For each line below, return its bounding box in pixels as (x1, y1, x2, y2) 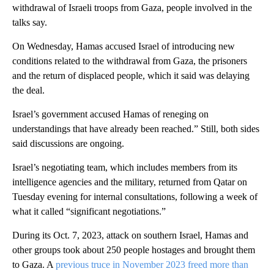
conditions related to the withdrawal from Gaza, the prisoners (12, 55, 247, 66)
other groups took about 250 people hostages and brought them (12, 244, 255, 255)
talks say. (12, 17, 47, 28)
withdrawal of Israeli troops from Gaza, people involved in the (12, 2, 252, 13)
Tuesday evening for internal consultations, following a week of (12, 191, 257, 202)
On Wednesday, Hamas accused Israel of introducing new (12, 40, 235, 51)
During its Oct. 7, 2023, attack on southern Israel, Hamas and (12, 229, 248, 240)
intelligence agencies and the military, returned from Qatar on (12, 176, 247, 187)
